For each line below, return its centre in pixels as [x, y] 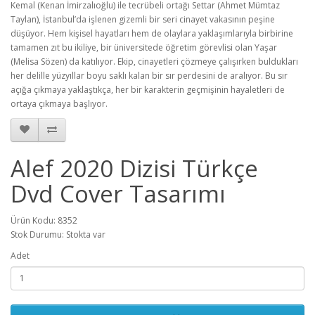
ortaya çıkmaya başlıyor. [59, 103]
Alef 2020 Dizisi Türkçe [134, 168]
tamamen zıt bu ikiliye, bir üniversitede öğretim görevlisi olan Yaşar [144, 47]
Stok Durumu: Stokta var [58, 234]
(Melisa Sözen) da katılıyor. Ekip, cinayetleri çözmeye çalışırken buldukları [154, 61]
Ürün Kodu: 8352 [44, 220]
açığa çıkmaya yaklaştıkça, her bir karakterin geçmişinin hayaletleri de [148, 89]
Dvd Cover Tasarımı [118, 193]
